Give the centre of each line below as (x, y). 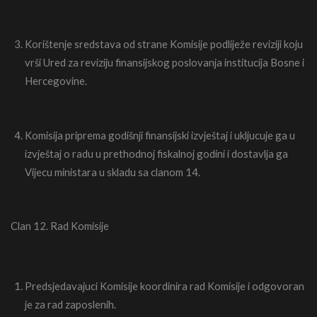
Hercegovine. (56, 80)
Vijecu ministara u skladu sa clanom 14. (113, 172)
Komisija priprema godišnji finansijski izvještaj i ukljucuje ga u (160, 136)
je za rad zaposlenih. (70, 304)
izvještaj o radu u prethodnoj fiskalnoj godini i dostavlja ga (156, 154)
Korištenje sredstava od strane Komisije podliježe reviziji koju (164, 44)
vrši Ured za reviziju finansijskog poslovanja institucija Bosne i (165, 62)
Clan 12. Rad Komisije (60, 225)
